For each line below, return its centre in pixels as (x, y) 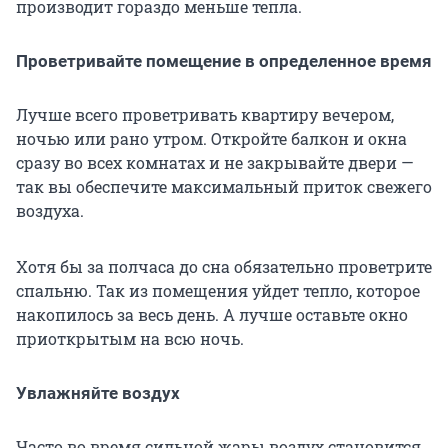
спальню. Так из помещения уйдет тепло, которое (218, 291)
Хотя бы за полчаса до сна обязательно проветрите (224, 267)
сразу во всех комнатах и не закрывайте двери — (215, 163)
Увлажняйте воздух (98, 393)
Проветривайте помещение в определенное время (224, 61)
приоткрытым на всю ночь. (130, 339)
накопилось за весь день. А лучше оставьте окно (212, 315)
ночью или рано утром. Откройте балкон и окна (211, 139)
